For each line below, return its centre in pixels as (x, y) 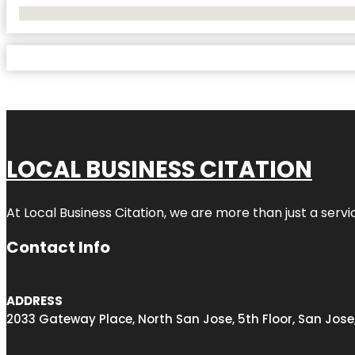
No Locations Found (71, 13)
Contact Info (58, 247)
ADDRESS (34, 300)
